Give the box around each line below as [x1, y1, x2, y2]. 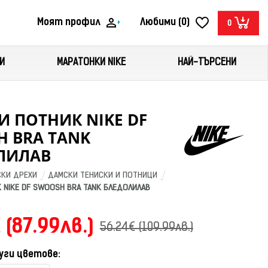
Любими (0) [140, 17, 190, 28]
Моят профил [37, 17, 100, 28]
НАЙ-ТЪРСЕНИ [178, 58, 236, 68]
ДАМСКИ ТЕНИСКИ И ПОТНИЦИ [47, 171, 157, 180]
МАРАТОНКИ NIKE [57, 58, 126, 68]
